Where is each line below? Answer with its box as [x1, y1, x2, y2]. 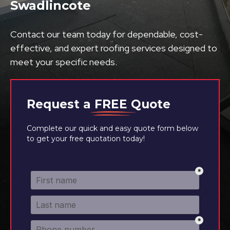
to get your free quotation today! [27, 134, 145, 143]
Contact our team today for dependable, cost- [10, 28, 203, 40]
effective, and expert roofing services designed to [10, 42, 217, 54]
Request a [27, 97, 94, 111]
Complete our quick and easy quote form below [27, 124, 198, 133]
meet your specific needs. [10, 56, 117, 68]
